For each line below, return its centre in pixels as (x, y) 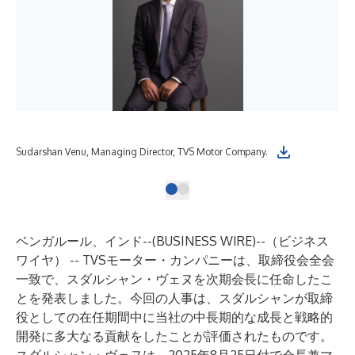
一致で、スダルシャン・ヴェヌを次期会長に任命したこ (174, 279)
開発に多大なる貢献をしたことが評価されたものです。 (174, 336)
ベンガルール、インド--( (86, 241)
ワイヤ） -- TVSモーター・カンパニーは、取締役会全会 (175, 260)
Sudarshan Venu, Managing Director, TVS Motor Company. (142, 152)
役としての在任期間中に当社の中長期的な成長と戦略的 (174, 317)
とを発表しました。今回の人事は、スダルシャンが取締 (174, 298)
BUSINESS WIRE (204, 241)
